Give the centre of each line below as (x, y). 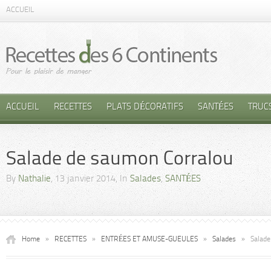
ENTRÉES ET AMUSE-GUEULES (149, 240)
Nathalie (34, 179)
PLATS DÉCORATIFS (145, 107)
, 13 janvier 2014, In (90, 179)
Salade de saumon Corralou (120, 160)
